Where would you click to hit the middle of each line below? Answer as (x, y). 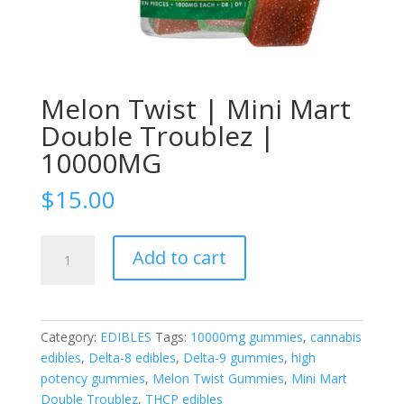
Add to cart (179, 258)
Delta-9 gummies (233, 358)
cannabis (335, 337)
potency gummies (92, 379)
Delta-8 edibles (132, 358)
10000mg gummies (246, 337)
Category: (70, 337)
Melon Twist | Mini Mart (195, 109)
